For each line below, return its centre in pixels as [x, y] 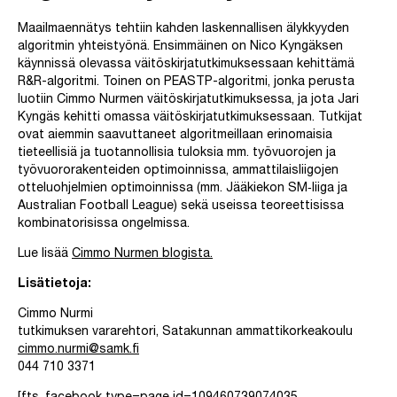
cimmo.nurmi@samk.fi [78, 350]
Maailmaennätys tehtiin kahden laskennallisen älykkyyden [183, 30]
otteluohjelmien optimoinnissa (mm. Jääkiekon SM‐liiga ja [183, 189]
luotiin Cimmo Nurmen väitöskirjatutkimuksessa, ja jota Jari [188, 101]
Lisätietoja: [54, 285]
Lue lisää [45, 255]
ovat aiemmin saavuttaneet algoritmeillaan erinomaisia [175, 136]
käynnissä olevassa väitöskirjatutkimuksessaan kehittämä [186, 65]
